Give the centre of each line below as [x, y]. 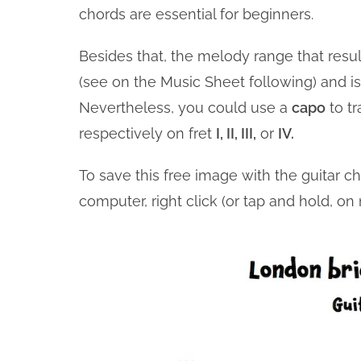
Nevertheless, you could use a [185, 108]
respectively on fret [147, 133]
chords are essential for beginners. [196, 14]
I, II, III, [236, 133]
